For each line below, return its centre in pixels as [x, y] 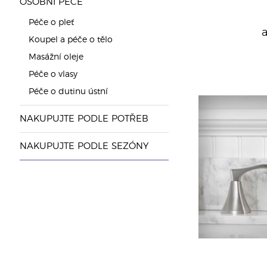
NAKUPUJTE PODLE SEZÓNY [84, 146]
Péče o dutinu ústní [68, 92]
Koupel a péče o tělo [70, 40]
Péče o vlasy [53, 74]
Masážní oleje [56, 57]
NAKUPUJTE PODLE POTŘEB [84, 119]
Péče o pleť [51, 23]
